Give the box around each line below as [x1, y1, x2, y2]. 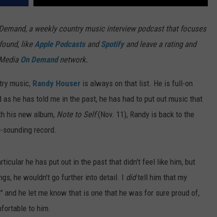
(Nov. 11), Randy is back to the [98, 109, 194, 120]
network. [58, 55, 88, 65]
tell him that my [136, 172, 187, 183]
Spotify [101, 39, 124, 49]
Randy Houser [32, 78, 80, 89]
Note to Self [57, 109, 98, 120]
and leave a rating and [124, 39, 196, 49]
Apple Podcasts [34, 39, 85, 49]
